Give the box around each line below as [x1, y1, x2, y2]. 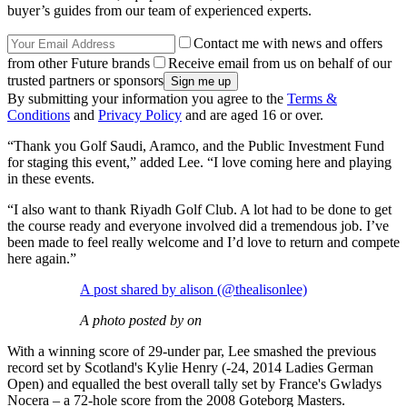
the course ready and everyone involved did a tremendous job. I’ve [7, 217, 389, 233]
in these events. [7, 170, 94, 186]
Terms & [287, 90, 337, 106]
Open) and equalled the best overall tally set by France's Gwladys [7, 375, 382, 392]
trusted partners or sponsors [7, 72, 164, 88]
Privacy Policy [98, 106, 182, 123]
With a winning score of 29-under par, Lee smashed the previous [7, 342, 376, 359]
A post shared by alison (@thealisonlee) [80, 281, 307, 297]
